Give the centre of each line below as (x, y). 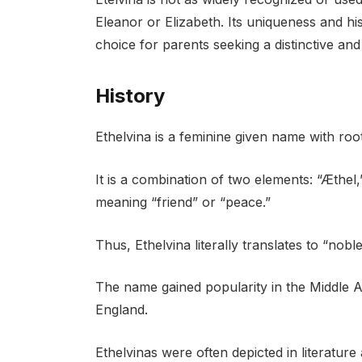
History (130, 96)
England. (121, 310)
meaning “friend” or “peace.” (183, 202)
